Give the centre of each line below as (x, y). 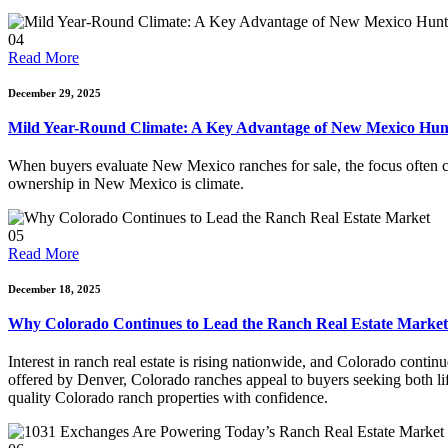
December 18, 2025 (54, 289)
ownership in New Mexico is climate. (126, 183)
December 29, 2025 (54, 93)
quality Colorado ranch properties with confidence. (168, 397)
